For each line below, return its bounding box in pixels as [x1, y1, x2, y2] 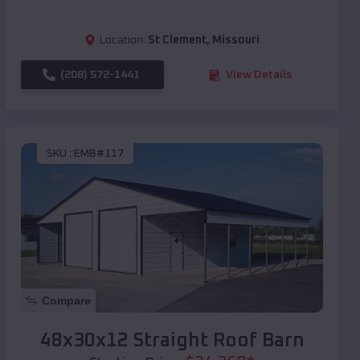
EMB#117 [74, 147, 124, 159]
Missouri [212, 35, 260, 47]
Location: [100, 35, 145, 47]
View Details [226, 69, 292, 81]
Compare [42, 294, 91, 308]
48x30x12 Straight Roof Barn [39, 331, 305, 351]
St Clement [148, 35, 207, 47]
